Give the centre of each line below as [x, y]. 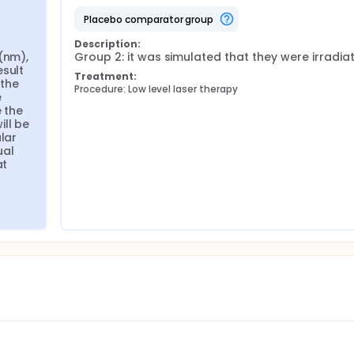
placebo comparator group [151, 19]
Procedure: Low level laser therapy [156, 89]
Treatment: [105, 76]
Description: [107, 44]
